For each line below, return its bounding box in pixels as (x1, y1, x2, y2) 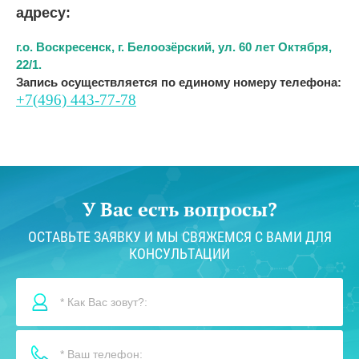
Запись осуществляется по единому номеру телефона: (16, 75, 341, 90)
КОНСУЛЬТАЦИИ (129, 245, 230, 263)
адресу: (16, 5, 71, 22)
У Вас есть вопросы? (82, 196, 277, 223)
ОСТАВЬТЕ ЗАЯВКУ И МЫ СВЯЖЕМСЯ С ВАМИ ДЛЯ (27, 228, 332, 246)
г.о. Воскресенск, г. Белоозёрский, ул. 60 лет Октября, (16, 40, 332, 54)
